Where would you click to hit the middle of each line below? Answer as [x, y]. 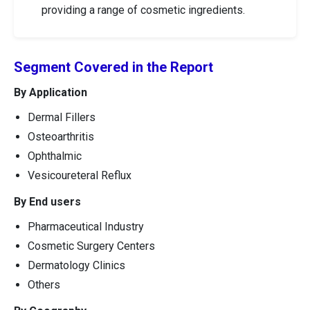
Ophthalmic [55, 156]
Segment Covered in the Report [113, 67]
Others [44, 284]
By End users [47, 201]
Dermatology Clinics [76, 265]
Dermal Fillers [62, 117]
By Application [51, 92]
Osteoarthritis [61, 136]
